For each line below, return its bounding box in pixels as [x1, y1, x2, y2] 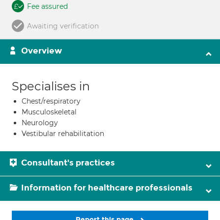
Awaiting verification [27, 22, 99, 30]
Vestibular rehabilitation [22, 129, 104, 138]
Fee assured [27, 2, 68, 11]
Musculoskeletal [22, 108, 77, 116]
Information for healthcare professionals [21, 183, 192, 193]
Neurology [22, 118, 58, 127]
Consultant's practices [21, 158, 115, 168]
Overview [21, 46, 62, 56]
